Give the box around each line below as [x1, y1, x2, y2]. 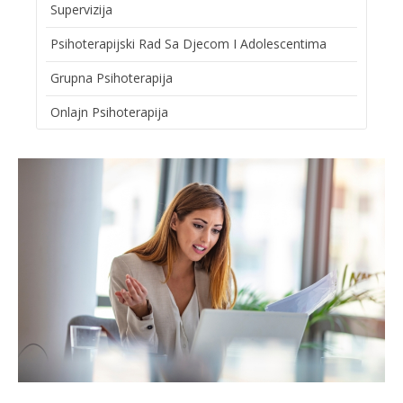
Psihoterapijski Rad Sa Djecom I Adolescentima [50, 35, 327, 52]
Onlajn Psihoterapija [50, 103, 168, 121]
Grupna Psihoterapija [50, 69, 173, 86]
